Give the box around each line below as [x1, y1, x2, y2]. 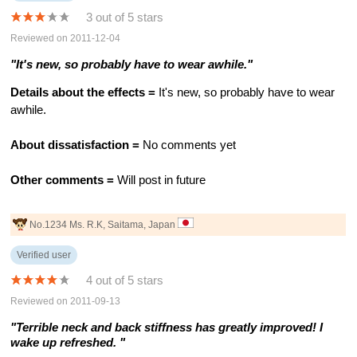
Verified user [17, 249, 72, 261]
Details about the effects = [10, 86, 156, 100]
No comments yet [139, 139, 237, 152]
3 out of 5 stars [86, 10, 164, 24]
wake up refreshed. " [10, 335, 126, 349]
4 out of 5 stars [86, 273, 164, 287]
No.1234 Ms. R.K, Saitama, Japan [29, 218, 178, 230]
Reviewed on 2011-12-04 [10, 33, 121, 45]
